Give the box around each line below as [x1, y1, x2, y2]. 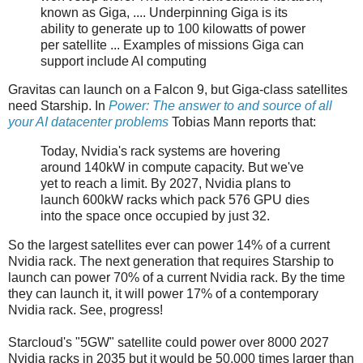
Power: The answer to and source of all [109, 99, 332, 113]
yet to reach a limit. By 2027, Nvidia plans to [41, 177, 291, 191]
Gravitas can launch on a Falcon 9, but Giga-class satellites [8, 83, 348, 97]
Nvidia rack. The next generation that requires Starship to [8, 254, 334, 269]
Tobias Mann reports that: [169, 115, 316, 130]
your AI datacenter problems [8, 115, 169, 130]
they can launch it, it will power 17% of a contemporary [8, 287, 318, 301]
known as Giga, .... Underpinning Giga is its [41, 5, 288, 19]
